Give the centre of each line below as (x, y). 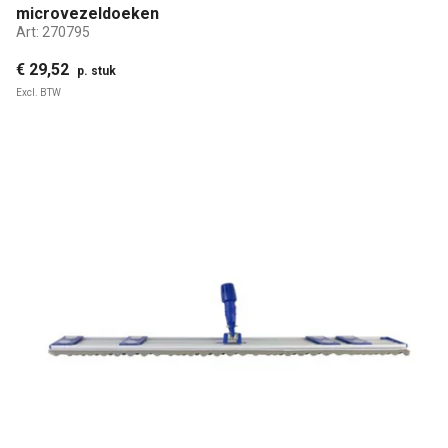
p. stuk (96, 70)
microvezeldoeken (87, 13)
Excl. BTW (38, 92)
